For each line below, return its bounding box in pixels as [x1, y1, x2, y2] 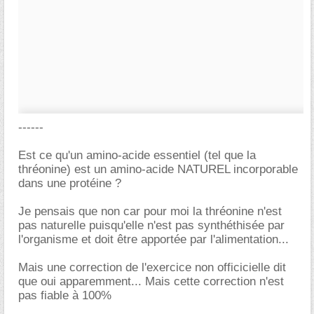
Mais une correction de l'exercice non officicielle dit [18, 261, 286, 274]
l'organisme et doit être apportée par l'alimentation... [18, 233, 289, 246]
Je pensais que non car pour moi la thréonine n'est [18, 205, 282, 218]
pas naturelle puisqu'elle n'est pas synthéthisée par [18, 219, 285, 232]
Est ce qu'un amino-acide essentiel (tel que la [18, 149, 256, 162]
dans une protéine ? [18, 177, 121, 190]
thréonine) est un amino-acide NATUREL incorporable [18, 163, 298, 176]
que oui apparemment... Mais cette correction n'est [18, 275, 284, 288]
